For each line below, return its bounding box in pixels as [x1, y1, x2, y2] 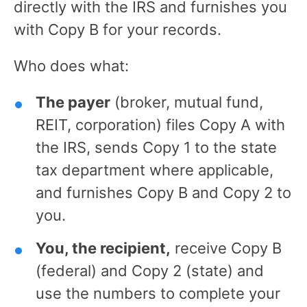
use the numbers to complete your [36, 284, 280, 302]
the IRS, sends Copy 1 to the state [36, 138, 277, 156]
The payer [36, 93, 110, 111]
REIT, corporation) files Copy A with [36, 115, 285, 134]
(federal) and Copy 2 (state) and [36, 261, 264, 280]
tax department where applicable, [36, 160, 273, 179]
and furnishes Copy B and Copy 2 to [36, 183, 291, 201]
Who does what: [14, 56, 129, 75]
